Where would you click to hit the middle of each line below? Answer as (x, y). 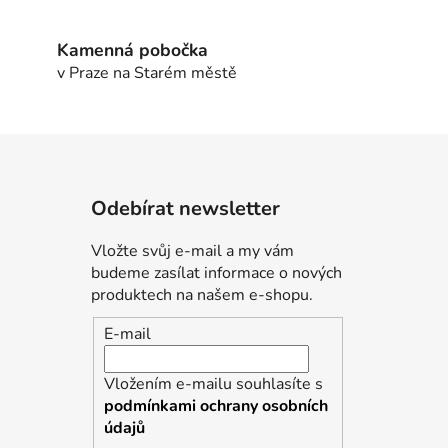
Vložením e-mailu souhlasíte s (213, 384)
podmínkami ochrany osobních (215, 406)
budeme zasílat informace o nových (216, 272)
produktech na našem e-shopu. (201, 294)
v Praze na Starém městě (147, 73)
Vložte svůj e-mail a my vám (192, 250)
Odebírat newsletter (185, 208)
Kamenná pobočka (133, 50)
